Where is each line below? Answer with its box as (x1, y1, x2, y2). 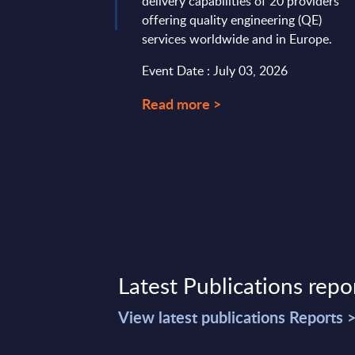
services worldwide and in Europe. (142, 30, 333, 48)
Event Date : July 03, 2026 (142, 62, 288, 79)
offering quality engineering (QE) (142, 11, 323, 29)
